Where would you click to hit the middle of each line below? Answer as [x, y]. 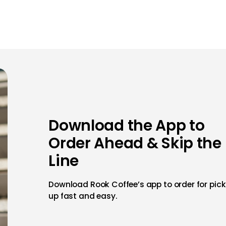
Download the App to [127, 125]
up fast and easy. [83, 196]
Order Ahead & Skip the [135, 143]
